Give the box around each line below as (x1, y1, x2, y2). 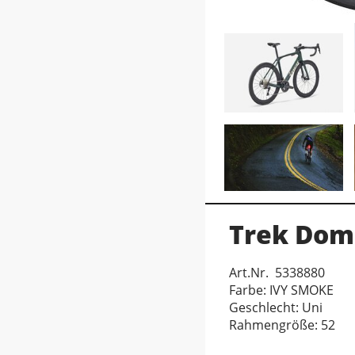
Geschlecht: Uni (229, 299, 323, 317)
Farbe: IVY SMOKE (229, 281, 334, 300)
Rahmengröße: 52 (229, 316, 335, 334)
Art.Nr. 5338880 (229, 264, 325, 282)
